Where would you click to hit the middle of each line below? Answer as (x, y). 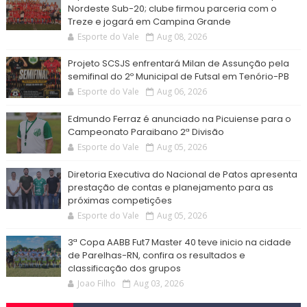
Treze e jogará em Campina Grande (149, 22)
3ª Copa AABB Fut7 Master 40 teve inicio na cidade (179, 243)
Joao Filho (96, 284)
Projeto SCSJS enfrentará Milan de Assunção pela (178, 64)
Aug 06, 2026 (182, 92)
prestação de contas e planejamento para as (170, 188)
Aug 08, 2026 (182, 37)
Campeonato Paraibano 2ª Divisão (146, 132)
